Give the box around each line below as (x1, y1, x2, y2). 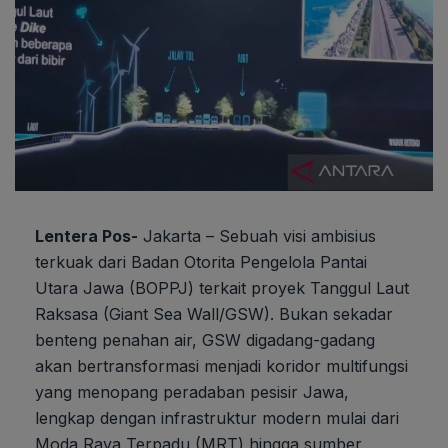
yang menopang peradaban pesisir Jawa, (35, 381, 349, 402)
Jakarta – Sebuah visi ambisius (138, 225, 376, 246)
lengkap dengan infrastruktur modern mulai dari (35, 407, 399, 428)
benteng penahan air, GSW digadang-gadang (35, 329, 375, 350)
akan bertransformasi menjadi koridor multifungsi (35, 355, 408, 376)
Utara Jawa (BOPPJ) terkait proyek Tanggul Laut (35, 277, 409, 298)
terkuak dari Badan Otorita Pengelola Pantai (35, 251, 367, 272)
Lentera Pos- (35, 225, 138, 246)
